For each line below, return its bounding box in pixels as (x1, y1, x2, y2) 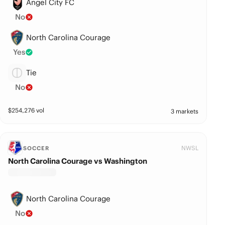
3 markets (171, 107, 199, 115)
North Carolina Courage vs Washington (8, 156, 148, 166)
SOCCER (23, 145, 49, 152)
